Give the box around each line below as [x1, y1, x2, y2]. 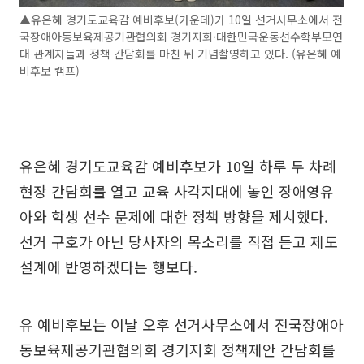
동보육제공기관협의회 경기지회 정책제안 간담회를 [19, 339, 336, 360]
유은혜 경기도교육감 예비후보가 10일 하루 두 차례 [19, 155, 336, 176]
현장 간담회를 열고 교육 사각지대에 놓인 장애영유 [19, 180, 334, 201]
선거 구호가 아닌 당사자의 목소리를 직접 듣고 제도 [19, 231, 338, 252]
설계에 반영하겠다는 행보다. [19, 256, 197, 277]
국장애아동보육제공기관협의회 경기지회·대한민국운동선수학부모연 [19, 28, 343, 45]
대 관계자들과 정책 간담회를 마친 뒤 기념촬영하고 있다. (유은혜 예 [19, 45, 341, 62]
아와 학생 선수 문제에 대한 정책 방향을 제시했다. [19, 206, 328, 227]
